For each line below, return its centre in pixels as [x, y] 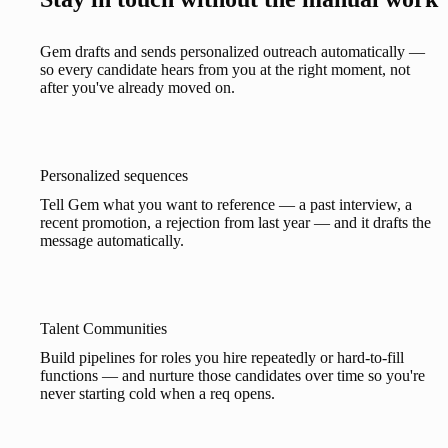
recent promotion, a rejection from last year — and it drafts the [235, 223]
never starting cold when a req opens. [157, 394]
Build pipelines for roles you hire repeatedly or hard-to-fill [222, 358]
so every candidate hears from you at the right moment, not [225, 70]
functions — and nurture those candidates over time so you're [232, 376]
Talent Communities [103, 329]
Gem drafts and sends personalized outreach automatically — [232, 52]
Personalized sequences [114, 176]
